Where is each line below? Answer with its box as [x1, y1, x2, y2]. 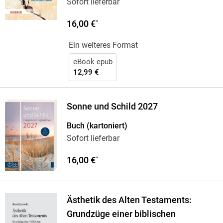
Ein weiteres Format [68, 40, 138, 50]
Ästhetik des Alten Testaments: [66, 195, 192, 206]
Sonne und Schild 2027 [66, 102, 158, 112]
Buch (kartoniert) [66, 121, 127, 131]
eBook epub [73, 57, 112, 67]
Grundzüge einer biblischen [66, 209, 176, 220]
